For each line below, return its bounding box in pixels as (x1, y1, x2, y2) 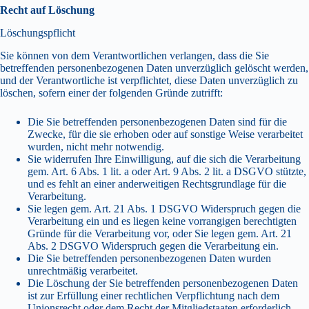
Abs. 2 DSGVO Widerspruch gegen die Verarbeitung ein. (28, 239, 279, 252)
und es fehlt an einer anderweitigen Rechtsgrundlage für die (28, 177, 286, 190)
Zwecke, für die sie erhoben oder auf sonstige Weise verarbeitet (28, 128, 303, 140)
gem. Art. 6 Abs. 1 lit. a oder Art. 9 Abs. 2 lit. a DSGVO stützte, (28, 165, 306, 177)
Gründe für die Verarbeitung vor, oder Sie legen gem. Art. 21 (28, 227, 292, 239)
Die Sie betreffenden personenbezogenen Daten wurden (28, 252, 271, 264)
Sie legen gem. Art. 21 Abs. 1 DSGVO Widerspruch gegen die (28, 202, 301, 215)
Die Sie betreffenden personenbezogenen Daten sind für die (28, 115, 287, 128)
